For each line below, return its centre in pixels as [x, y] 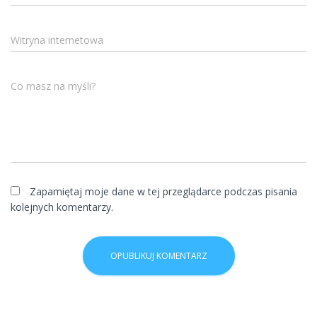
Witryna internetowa [57, 40]
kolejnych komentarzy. [62, 207]
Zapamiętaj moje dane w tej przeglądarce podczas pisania [163, 191]
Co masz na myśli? [53, 86]
